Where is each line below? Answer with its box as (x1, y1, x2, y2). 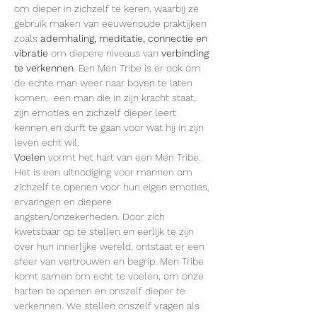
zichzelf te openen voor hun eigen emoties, (14, 181, 212, 192)
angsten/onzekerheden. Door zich (14, 211, 168, 222)
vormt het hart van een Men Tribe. (45, 151, 204, 163)
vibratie (14, 47, 48, 59)
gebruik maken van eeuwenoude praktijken (14, 18, 209, 29)
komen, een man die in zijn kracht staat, (14, 92, 199, 103)
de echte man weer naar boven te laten (14, 77, 195, 88)
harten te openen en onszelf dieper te (14, 285, 188, 296)
